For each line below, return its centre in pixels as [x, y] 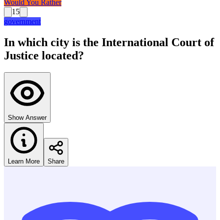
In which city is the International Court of [109, 42]
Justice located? [44, 55]
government [22, 21]
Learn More [24, 161]
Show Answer [27, 117]
